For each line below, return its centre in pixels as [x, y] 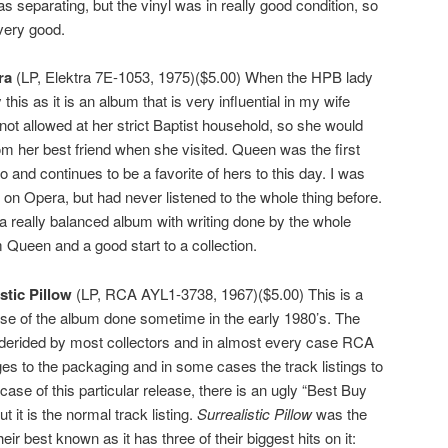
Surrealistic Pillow [254, 413]
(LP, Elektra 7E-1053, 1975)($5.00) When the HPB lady [192, 77]
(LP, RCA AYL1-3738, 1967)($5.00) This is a [217, 293]
